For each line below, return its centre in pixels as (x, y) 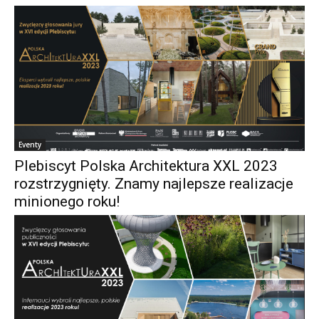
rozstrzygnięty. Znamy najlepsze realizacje (154, 183)
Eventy (30, 144)
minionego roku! (67, 201)
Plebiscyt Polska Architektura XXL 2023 (146, 166)
